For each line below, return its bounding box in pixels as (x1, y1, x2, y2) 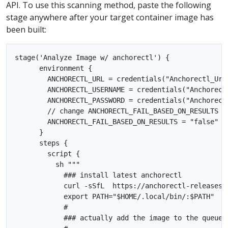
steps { (15, 139, 68, 148)
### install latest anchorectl (15, 171, 186, 180)
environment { (15, 64, 92, 73)
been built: (6, 24, 46, 36)
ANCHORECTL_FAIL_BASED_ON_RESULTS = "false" (15, 118, 218, 126)
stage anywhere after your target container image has (6, 12, 214, 23)
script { (15, 150, 80, 158)
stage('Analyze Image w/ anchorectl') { (15, 53, 169, 62)
